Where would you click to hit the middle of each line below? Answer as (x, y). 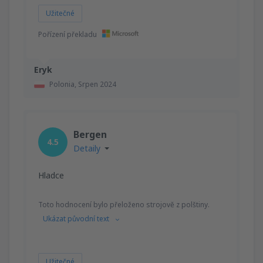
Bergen (90, 134)
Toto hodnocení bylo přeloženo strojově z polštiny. (124, 204)
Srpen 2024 (97, 84)
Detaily (87, 148)
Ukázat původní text (77, 218)
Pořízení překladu (68, 34)
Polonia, (64, 84)
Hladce (51, 175)
